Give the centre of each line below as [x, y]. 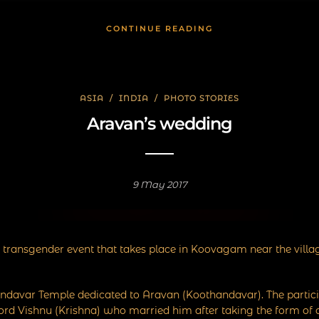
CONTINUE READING [159, 28]
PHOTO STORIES [202, 98]
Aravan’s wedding [159, 123]
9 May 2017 [159, 184]
